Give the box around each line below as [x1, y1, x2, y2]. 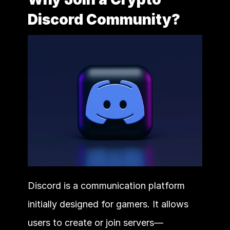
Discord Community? [27, 11, 180, 28]
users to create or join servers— [27, 217, 163, 228]
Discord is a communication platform [27, 180, 185, 191]
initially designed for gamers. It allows [27, 198, 188, 209]
